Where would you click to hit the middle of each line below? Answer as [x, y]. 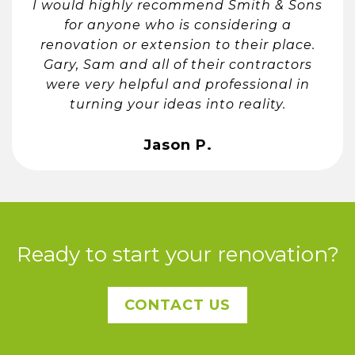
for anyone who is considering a [177, 25]
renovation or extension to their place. [177, 44]
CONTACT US [177, 305]
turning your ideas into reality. [177, 104]
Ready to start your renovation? [177, 255]
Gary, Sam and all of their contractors [177, 64]
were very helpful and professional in [177, 84]
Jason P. [177, 145]
